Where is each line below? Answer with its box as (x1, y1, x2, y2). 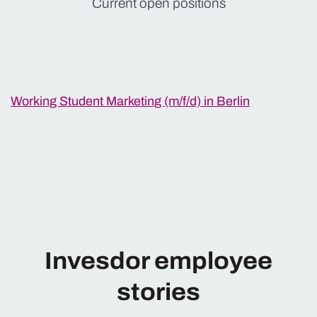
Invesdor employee (45, 247, 272, 274)
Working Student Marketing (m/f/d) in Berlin (11, 93, 250, 108)
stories (117, 278, 200, 305)
